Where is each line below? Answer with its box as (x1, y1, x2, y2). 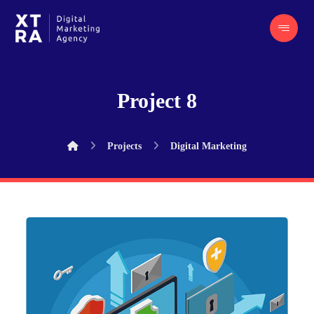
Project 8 (117, 89, 197, 112)
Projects (107, 141, 142, 151)
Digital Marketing (170, 141, 247, 151)
